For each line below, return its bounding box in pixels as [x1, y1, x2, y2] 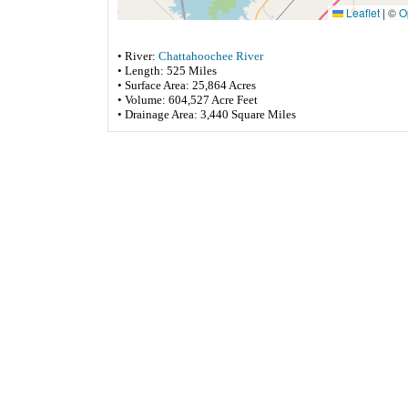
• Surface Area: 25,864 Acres [117, 78, 256, 92]
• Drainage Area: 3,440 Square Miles [117, 107, 296, 121]
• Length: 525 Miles [117, 64, 217, 77]
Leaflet [343, 5, 380, 20]
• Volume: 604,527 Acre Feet [117, 93, 258, 107]
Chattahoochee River [158, 49, 263, 63]
